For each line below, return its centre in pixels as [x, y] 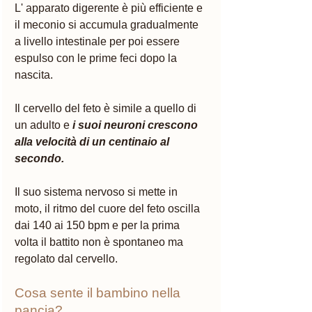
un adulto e [44, 125]
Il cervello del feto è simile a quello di [107, 108]
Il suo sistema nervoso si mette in [97, 192]
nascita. [34, 75]
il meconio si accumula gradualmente [108, 24]
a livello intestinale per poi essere [99, 41]
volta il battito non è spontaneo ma [100, 242]
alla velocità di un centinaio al [93, 141]
